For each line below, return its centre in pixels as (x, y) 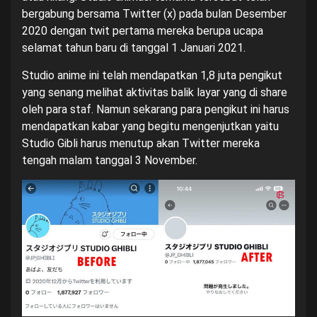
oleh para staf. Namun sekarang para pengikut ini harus (156, 109)
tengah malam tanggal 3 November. (110, 160)
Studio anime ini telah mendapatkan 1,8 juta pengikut (152, 75)
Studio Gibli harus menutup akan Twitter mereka (141, 143)
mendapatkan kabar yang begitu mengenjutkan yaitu (150, 126)
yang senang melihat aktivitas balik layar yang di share (155, 92)
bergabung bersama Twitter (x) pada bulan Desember (154, 14)
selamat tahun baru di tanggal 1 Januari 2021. (134, 48)
